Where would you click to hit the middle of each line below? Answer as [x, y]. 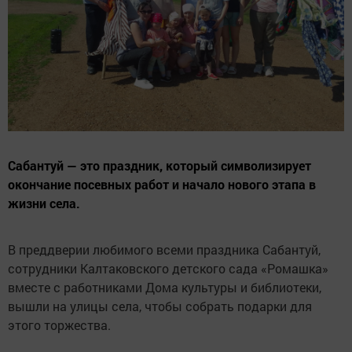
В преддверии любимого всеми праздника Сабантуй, [164, 249]
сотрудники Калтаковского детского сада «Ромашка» [168, 268]
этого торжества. [61, 325]
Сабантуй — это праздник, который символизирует [159, 165]
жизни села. [44, 203]
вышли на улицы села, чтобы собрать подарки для [160, 306]
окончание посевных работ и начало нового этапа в [162, 184]
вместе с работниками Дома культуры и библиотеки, [165, 287]
